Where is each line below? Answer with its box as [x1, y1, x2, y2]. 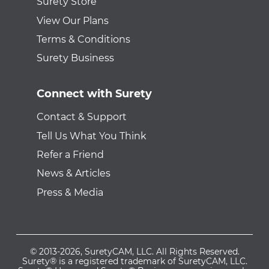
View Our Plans [36, 14, 109, 26]
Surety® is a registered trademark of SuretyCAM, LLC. [22, 255, 247, 267]
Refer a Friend [36, 148, 104, 160]
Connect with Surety [36, 87, 152, 101]
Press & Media [36, 186, 103, 198]
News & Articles [36, 168, 110, 180]
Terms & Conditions [36, 33, 130, 45]
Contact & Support [36, 111, 127, 123]
